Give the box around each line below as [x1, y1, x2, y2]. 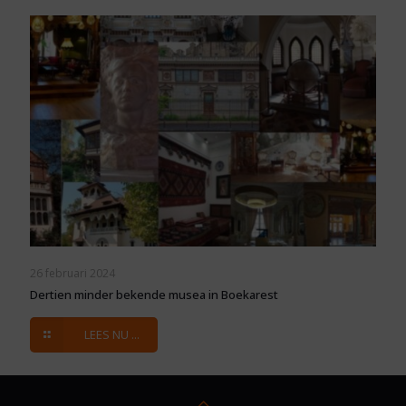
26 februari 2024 [30, 266, 115, 282]
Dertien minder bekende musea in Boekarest [30, 286, 278, 304]
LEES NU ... [84, 326, 140, 343]
